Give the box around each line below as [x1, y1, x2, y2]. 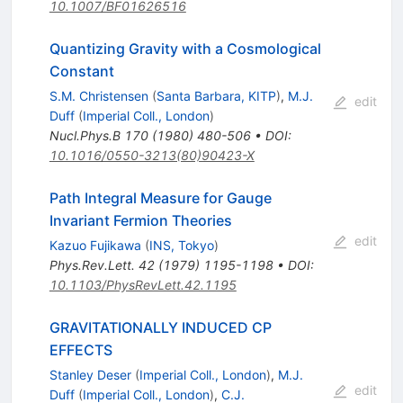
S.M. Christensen [49, 87, 148, 103]
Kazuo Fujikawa [49, 237, 141, 253]
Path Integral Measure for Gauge [49, 188, 272, 207]
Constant [49, 61, 114, 80]
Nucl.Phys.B [49, 127, 121, 143]
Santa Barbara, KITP [156, 87, 276, 103]
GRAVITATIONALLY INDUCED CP [49, 318, 272, 336]
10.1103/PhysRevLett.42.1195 [49, 276, 237, 292]
